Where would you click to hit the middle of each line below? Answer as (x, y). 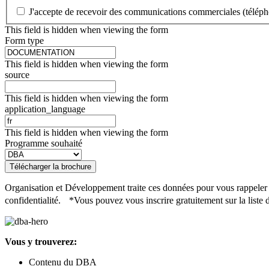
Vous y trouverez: (41, 242)
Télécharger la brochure (50, 167)
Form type (24, 41)
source (17, 75)
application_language (45, 109)
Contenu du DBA (63, 262)
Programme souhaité (44, 144)
